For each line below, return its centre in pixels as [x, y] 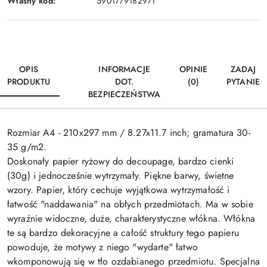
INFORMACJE [124, 69]
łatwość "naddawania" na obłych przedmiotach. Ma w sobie [130, 204]
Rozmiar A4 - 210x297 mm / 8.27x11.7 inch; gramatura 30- [129, 133]
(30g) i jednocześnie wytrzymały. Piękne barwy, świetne [121, 176]
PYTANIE [243, 82]
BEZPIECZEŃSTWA [125, 94]
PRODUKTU [29, 82]
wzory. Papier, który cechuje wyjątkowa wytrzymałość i [119, 190]
